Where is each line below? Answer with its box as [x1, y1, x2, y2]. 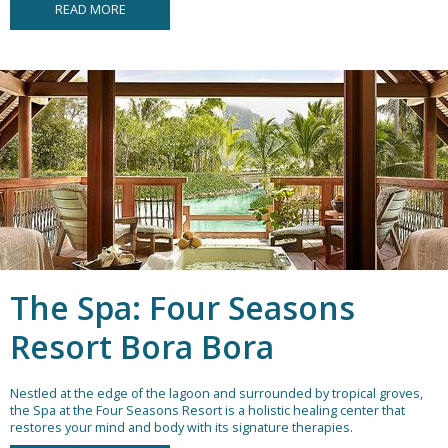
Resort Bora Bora [10, 325, 274, 369]
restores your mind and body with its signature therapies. [10, 419, 353, 437]
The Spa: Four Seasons [10, 286, 355, 330]
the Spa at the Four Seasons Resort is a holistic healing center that [10, 402, 405, 420]
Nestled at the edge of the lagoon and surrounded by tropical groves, [10, 385, 423, 403]
